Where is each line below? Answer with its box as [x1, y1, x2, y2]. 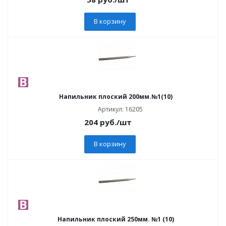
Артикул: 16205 [98, 105, 143, 114]
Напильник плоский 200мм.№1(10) [59, 92, 173, 101]
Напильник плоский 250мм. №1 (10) [57, 215, 174, 223]
